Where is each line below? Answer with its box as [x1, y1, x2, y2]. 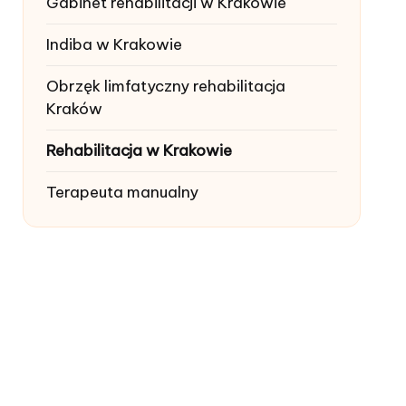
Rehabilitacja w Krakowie [45, 140, 232, 160]
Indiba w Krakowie [45, 34, 182, 54]
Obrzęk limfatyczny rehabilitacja [45, 76, 285, 96]
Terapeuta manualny [45, 182, 198, 202]
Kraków [45, 99, 102, 119]
